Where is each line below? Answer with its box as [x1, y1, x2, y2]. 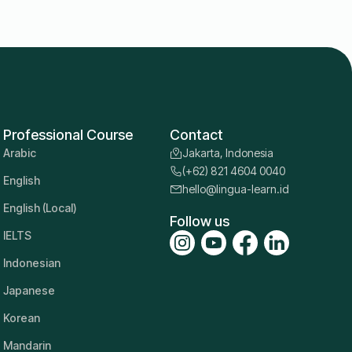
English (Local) [2, 201, 77, 215]
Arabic [2, 146, 36, 160]
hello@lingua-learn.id [181, 182, 289, 196]
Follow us [169, 212, 229, 229]
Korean [2, 311, 40, 325]
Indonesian [2, 256, 60, 270]
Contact [169, 126, 223, 144]
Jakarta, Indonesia [181, 146, 273, 160]
